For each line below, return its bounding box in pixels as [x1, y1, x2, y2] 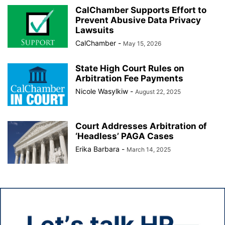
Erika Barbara [75, 145, 120, 153]
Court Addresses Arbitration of [75, 121, 207, 131]
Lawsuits [75, 25, 114, 35]
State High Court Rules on [75, 63, 184, 73]
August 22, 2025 [135, 88, 181, 95]
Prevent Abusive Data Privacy [75, 15, 201, 25]
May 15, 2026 [123, 40, 161, 47]
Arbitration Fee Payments [75, 73, 183, 83]
